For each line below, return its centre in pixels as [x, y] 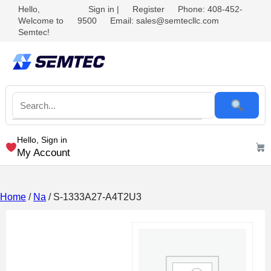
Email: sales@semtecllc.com [164, 21]
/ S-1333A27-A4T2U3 [94, 197]
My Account [44, 153]
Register [148, 9]
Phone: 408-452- [210, 9]
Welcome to [41, 21]
